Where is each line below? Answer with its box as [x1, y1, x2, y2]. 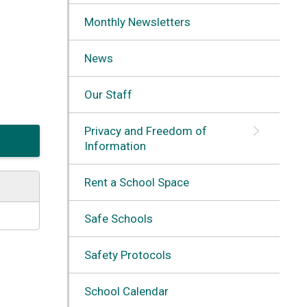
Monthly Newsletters [84, 14, 191, 29]
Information [84, 138, 146, 153]
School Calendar [84, 284, 169, 298]
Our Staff [84, 87, 132, 101]
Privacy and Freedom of [84, 123, 207, 138]
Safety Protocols [84, 247, 171, 262]
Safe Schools [84, 211, 153, 225]
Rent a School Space [84, 175, 189, 189]
